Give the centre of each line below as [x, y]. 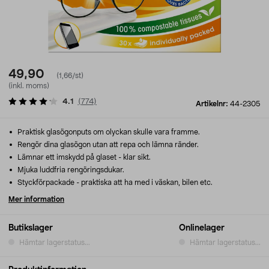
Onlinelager [202, 228]
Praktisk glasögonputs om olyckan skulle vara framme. [108, 132]
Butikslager [31, 228]
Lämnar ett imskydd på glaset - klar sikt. [83, 157]
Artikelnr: [213, 104]
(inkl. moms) [29, 86]
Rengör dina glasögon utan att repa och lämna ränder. [107, 145]
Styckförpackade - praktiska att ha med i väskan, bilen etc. [114, 183]
